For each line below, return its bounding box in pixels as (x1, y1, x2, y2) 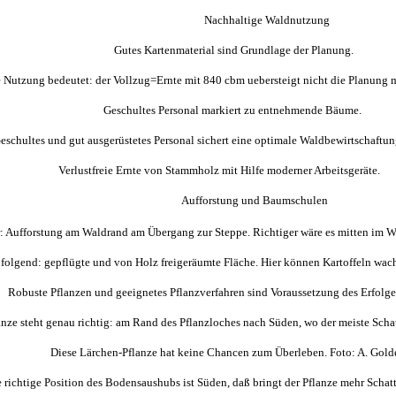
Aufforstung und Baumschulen (68, 194, 328, 207)
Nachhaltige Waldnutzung (66, 13, 330, 27)
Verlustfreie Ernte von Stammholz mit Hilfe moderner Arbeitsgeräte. (16, 164, 380, 177)
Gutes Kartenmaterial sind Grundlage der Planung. (42, 43, 354, 57)
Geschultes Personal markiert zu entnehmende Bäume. (34, 103, 362, 117)
